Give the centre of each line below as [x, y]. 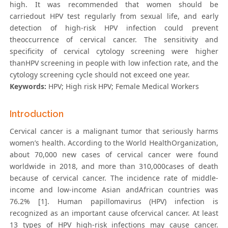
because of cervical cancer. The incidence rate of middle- [114, 178]
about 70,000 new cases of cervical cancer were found [114, 155]
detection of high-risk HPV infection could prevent [114, 28]
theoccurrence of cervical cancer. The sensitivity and [114, 40]
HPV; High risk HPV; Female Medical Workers [123, 87]
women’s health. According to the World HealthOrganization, [114, 143]
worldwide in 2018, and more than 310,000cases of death [114, 166]
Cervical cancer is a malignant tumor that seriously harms [114, 131]
